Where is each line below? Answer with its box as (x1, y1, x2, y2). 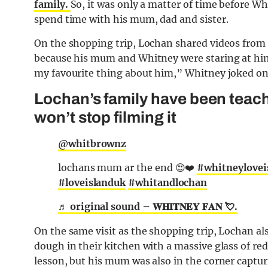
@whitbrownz (58, 138, 127, 150)
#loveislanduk (58, 176, 126, 189)
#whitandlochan (128, 176, 208, 189)
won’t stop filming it (34, 109, 176, 126)
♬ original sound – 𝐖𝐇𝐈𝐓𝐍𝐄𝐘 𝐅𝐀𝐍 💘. (58, 200, 237, 213)
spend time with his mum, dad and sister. (34, 13, 229, 26)
